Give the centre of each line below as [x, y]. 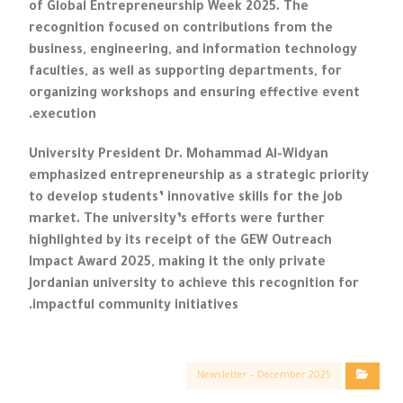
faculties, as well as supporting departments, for [186, 73]
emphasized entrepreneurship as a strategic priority [199, 178]
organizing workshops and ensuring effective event [195, 95]
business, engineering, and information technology [193, 52]
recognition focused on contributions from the [181, 30]
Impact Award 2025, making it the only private [178, 264]
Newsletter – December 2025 [264, 376]
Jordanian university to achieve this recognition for [194, 286]
